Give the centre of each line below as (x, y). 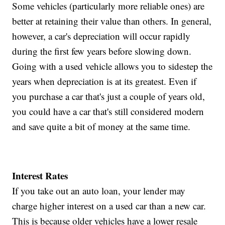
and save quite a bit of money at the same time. (101, 127)
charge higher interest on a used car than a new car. (109, 206)
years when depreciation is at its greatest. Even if (104, 81)
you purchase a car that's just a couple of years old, (109, 96)
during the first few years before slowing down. (102, 51)
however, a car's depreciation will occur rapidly (101, 36)
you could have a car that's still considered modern (108, 111)
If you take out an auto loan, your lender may (99, 191)
